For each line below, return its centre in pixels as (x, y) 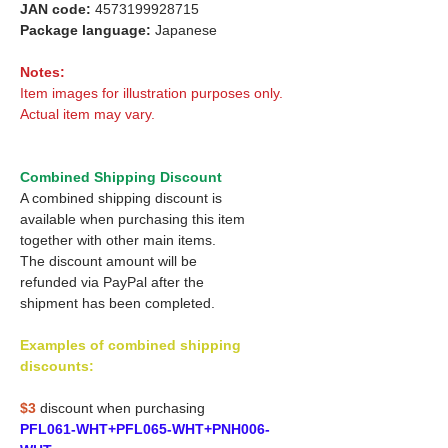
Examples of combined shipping (130, 344)
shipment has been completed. (117, 302)
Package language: (85, 29)
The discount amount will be (108, 260)
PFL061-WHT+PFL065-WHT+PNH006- (145, 428)
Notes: (42, 71)
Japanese (184, 29)
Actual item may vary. (87, 113)
